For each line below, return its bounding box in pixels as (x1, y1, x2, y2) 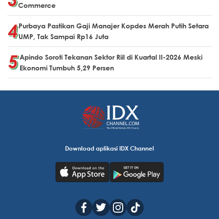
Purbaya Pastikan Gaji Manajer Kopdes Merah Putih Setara (19, 21, 209, 30)
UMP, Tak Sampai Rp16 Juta (19, 32, 109, 41)
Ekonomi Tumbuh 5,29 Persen (20, 63, 114, 72)
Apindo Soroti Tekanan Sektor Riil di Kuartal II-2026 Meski (20, 52, 202, 61)
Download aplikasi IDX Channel (65, 144, 154, 152)
